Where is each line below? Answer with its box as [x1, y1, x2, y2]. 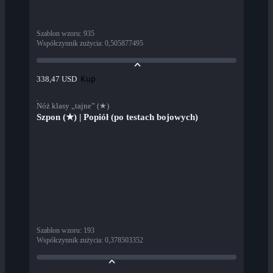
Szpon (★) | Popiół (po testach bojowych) [37, 112, 198, 122]
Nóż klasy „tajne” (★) [37, 101, 109, 111]
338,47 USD [37, 74, 77, 84]
